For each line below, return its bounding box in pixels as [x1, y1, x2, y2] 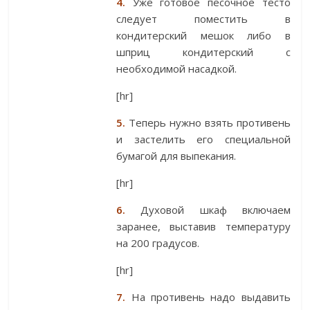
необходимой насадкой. [116, 62, 237, 76]
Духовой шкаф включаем [125, 203, 291, 217]
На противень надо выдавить [125, 290, 291, 304]
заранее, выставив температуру [116, 219, 291, 234]
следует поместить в [116, 12, 291, 26]
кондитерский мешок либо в [116, 28, 291, 43]
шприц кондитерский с [116, 45, 291, 60]
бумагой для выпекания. [116, 149, 237, 163]
